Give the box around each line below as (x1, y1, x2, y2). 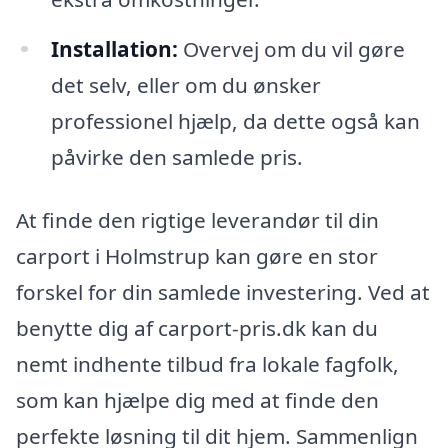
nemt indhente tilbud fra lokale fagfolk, (16, 350, 399, 379)
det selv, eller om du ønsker (50, 70, 321, 99)
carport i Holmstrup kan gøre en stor (16, 242, 378, 271)
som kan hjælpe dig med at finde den (16, 386, 379, 415)
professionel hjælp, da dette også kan (50, 106, 420, 135)
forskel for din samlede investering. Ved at (16, 278, 430, 307)
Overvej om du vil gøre (177, 34, 405, 63)
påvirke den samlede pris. (50, 142, 303, 171)
